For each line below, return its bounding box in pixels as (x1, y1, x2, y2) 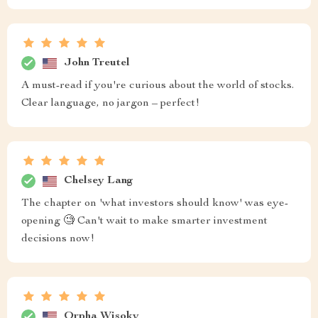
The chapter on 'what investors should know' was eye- (21, 198, 288, 209)
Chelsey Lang (64, 175, 133, 187)
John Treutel (64, 57, 130, 69)
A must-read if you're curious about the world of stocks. (21, 80, 294, 92)
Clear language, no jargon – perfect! (21, 98, 199, 109)
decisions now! (21, 234, 94, 245)
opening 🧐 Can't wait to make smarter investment (21, 216, 268, 227)
